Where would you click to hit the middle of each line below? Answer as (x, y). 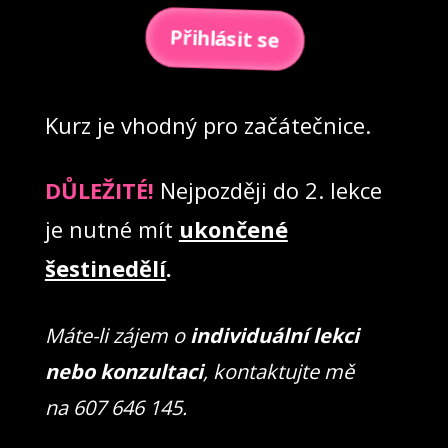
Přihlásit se (224, 40)
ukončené (233, 228)
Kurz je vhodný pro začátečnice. (207, 124)
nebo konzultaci (123, 371)
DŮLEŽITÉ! (99, 189)
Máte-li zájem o (117, 335)
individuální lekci (274, 335)
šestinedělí (105, 267)
